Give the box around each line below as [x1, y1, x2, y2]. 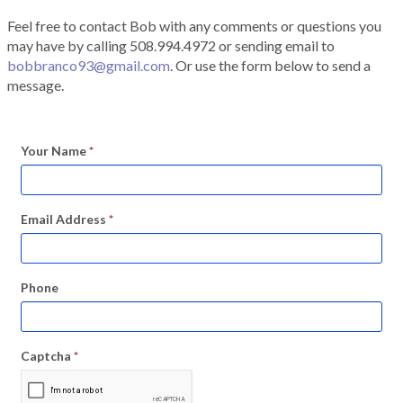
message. [7, 76, 64, 94]
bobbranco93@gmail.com [7, 57, 170, 75]
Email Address [21, 211, 109, 228]
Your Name [21, 143, 89, 159]
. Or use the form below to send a [170, 57, 371, 75]
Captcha [21, 348, 74, 364]
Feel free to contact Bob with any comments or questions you [7, 17, 381, 35]
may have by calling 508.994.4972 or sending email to [7, 37, 335, 55]
